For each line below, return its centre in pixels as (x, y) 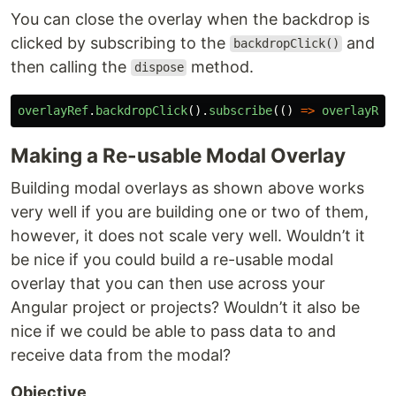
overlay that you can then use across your (168, 283)
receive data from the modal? (121, 354)
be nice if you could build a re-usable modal (172, 259)
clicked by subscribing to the (120, 42)
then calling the (71, 66)
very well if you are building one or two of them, (190, 211)
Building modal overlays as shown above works (187, 187)
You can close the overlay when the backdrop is (190, 19)
